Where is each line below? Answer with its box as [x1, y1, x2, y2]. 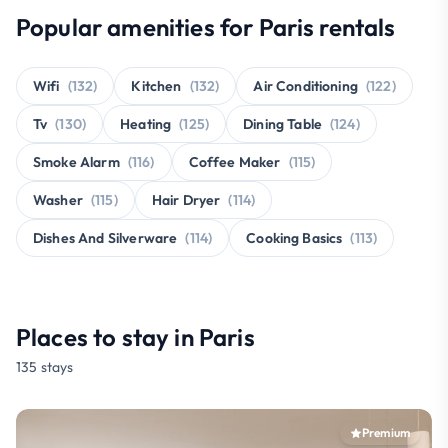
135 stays [16, 357, 74, 376]
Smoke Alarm [33, 152, 120, 171]
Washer [33, 190, 83, 209]
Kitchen [131, 76, 182, 95]
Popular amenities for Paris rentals [16, 11, 396, 42]
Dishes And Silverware [33, 228, 178, 247]
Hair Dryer [151, 190, 221, 209]
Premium [361, 424, 410, 440]
